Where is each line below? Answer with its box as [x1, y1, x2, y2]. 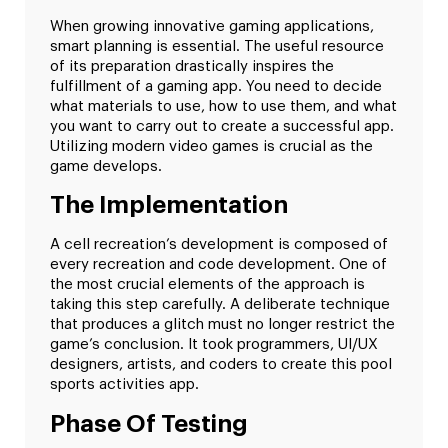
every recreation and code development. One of [50, 257, 387, 273]
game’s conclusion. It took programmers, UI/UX [50, 337, 378, 353]
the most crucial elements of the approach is [50, 277, 365, 293]
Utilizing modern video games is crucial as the [50, 139, 373, 155]
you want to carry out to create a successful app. [50, 119, 394, 135]
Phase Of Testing [50, 411, 248, 436]
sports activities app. [50, 377, 199, 393]
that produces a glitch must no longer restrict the [50, 317, 395, 333]
